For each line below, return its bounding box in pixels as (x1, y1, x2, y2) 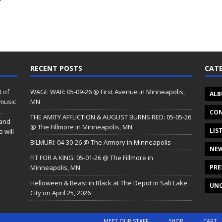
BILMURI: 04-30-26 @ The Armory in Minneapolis (30, 138, 171, 147)
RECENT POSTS (30, 63, 82, 73)
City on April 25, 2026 (30, 188, 91, 198)
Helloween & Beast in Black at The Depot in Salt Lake (30, 178, 187, 188)
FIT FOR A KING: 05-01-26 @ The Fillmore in (30, 153, 153, 163)
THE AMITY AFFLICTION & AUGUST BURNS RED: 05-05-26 (30, 112, 191, 122)
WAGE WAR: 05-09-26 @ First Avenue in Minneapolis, (30, 87, 185, 97)
